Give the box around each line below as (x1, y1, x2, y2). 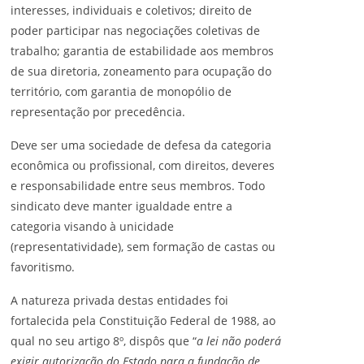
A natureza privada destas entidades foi (11, 292, 228, 308)
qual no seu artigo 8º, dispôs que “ (11, 333, 197, 349)
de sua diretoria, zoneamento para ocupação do (11, 63, 271, 79)
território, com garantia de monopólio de (11, 84, 232, 99)
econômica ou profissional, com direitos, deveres (11, 158, 275, 173)
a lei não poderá (197, 333, 281, 349)
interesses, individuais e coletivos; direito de (11, 2, 252, 18)
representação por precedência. (11, 104, 185, 119)
